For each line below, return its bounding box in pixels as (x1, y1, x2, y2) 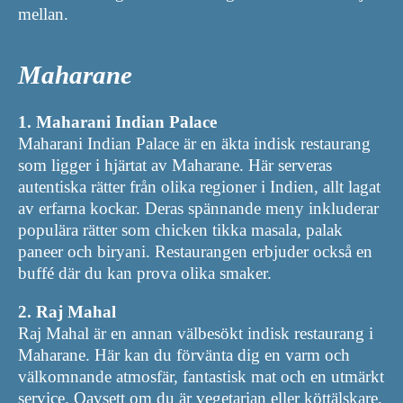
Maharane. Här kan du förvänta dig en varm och (18, 345, 350, 364)
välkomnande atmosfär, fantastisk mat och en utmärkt (18, 366, 384, 386)
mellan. (18, 4, 68, 24)
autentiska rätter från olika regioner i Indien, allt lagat (18, 176, 381, 196)
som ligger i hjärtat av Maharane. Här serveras (18, 155, 332, 175)
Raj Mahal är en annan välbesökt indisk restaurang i (18, 323, 373, 343)
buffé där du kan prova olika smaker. (18, 263, 272, 282)
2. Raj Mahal (18, 301, 116, 321)
